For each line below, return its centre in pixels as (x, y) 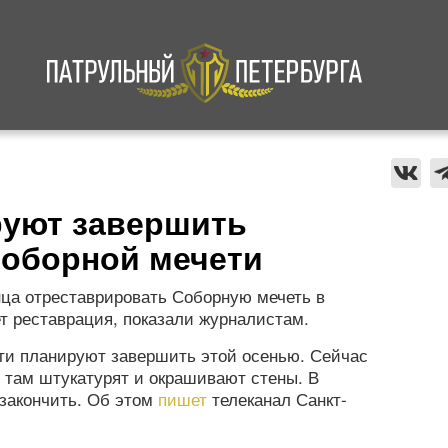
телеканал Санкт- (277, 398)
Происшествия (357, 161)
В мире (220, 161)
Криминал (99, 161)
